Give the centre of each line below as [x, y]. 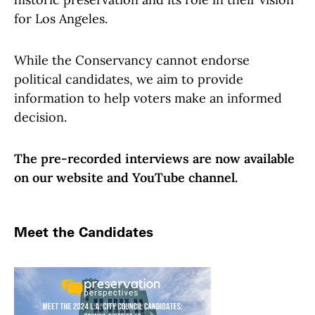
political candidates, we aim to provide [129, 79]
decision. [40, 117]
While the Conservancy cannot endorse [132, 60]
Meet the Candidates [84, 232]
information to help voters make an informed [148, 98]
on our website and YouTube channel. [128, 177]
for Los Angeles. [61, 18]
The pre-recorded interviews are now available [154, 158]
